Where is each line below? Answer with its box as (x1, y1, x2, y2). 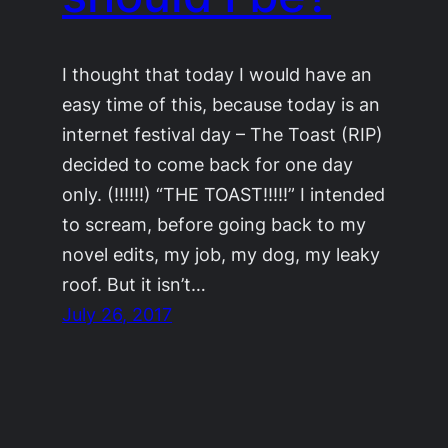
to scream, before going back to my (62, 213, 367, 236)
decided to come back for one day (62, 153, 354, 176)
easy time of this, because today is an (62, 93, 381, 116)
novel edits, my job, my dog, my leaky (62, 243, 381, 266)
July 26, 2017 (62, 303, 173, 326)
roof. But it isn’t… (62, 273, 207, 296)
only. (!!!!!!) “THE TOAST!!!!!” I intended (62, 183, 386, 206)
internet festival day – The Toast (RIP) (62, 123, 384, 146)
